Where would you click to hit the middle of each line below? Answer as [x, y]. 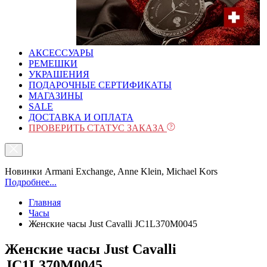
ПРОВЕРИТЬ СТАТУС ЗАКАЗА [98, 128]
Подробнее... [31, 182]
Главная [45, 202]
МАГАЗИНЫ [56, 96]
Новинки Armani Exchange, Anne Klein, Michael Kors [111, 171]
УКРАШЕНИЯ [59, 74]
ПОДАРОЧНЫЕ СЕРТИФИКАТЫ [100, 85]
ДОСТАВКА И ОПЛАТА [81, 117]
